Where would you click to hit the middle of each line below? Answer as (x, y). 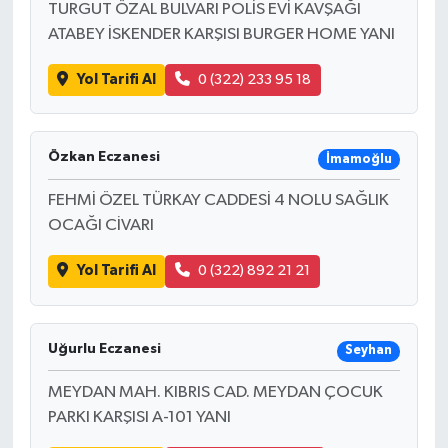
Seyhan (368, 351)
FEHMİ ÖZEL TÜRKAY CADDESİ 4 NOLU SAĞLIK (218, 201)
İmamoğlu (358, 159)
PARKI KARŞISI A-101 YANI (139, 417)
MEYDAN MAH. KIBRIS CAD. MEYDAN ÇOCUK (215, 392)
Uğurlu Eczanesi (104, 348)
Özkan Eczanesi (103, 157)
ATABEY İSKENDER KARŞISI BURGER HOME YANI (221, 34)
